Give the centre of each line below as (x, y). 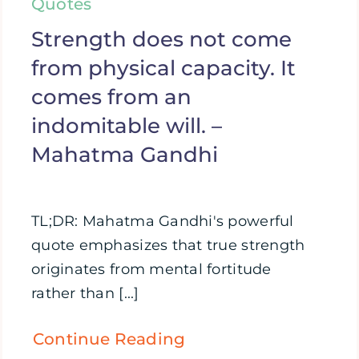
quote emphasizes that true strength (168, 246)
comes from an (111, 97)
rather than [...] (85, 294)
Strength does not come (161, 40)
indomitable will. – (127, 126)
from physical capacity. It (163, 69)
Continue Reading (109, 339)
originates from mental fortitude (151, 270)
